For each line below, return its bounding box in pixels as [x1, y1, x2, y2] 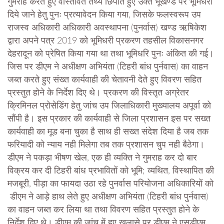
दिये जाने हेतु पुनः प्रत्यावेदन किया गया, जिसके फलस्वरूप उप [7, 10, 201, 20]
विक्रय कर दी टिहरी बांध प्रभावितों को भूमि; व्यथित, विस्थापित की [7, 166, 214, 176]
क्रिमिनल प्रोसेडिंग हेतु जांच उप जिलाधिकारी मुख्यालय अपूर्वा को [7, 101, 211, 111]
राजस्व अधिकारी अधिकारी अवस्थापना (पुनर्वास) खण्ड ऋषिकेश [7, 23, 206, 33]
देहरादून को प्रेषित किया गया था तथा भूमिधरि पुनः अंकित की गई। [7, 49, 214, 59]
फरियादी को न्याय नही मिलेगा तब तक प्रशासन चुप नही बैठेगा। [7, 140, 204, 150]
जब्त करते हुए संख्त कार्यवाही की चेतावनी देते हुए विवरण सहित [7, 75, 201, 85]
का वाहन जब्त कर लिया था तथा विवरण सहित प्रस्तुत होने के [7, 205, 199, 215]
